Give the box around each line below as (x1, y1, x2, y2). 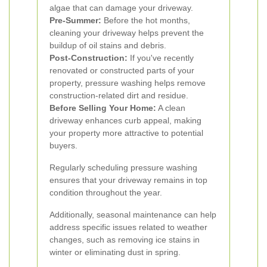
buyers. (49, 141, 77, 150)
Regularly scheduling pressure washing (49, 163, 197, 172)
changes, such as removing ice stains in (49, 235, 200, 244)
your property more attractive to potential (49, 128, 203, 138)
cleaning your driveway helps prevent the (49, 28, 204, 38)
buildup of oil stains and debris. (49, 41, 166, 50)
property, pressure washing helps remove (49, 78, 206, 88)
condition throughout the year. (49, 188, 162, 197)
